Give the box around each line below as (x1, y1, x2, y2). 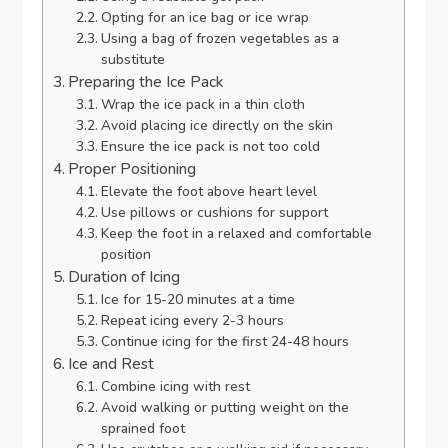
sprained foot (100, 418, 185, 438)
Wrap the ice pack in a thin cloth (100, 94, 305, 114)
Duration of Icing (68, 266, 181, 287)
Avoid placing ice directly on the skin (100, 115, 333, 135)
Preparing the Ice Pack (68, 71, 224, 92)
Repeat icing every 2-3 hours (100, 310, 284, 330)
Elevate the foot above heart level (100, 181, 317, 201)
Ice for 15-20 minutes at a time (100, 289, 295, 309)
